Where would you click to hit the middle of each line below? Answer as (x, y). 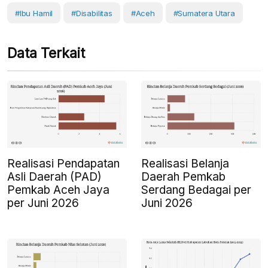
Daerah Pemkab (183, 177)
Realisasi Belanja (185, 164)
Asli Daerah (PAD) (54, 177)
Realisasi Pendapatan (63, 164)
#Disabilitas (92, 13)
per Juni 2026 (43, 203)
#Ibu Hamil (34, 13)
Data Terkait (46, 53)
